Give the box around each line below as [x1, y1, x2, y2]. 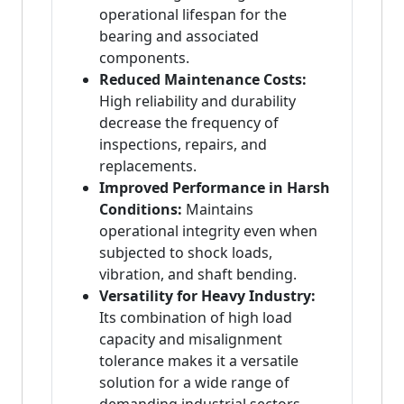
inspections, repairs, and [99, 134, 267, 155]
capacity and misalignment [99, 329, 282, 350]
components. [99, 48, 189, 69]
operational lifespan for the [99, 5, 287, 25]
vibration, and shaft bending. [99, 264, 297, 285]
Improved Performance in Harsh [99, 178, 330, 198]
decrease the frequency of [99, 113, 279, 133]
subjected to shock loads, [99, 243, 272, 263]
